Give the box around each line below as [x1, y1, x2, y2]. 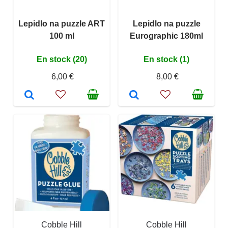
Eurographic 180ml [130, 32, 203, 41]
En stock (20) [36, 55, 87, 64]
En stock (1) [144, 55, 189, 64]
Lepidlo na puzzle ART [18, 19, 105, 28]
